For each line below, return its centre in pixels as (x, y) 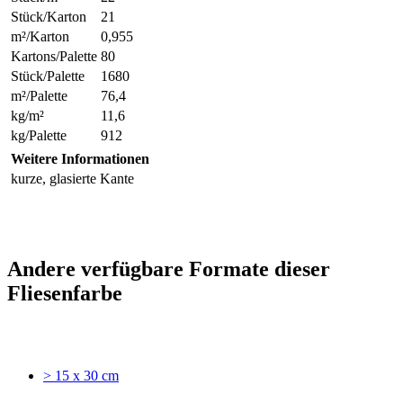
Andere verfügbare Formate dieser (169, 269)
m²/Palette (39, 95)
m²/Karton (40, 36)
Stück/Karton (49, 16)
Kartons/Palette (54, 56)
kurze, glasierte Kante (72, 178)
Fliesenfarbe (65, 293)
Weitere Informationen (80, 158)
